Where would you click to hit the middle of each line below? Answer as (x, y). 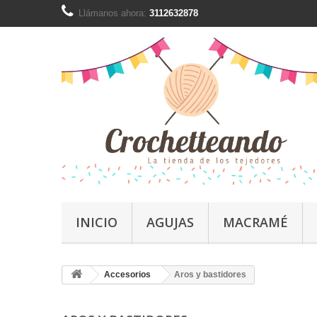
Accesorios (127, 275)
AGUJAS (170, 223)
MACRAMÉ (255, 223)
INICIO (97, 223)
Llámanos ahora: (114, 13)
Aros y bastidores (210, 275)
